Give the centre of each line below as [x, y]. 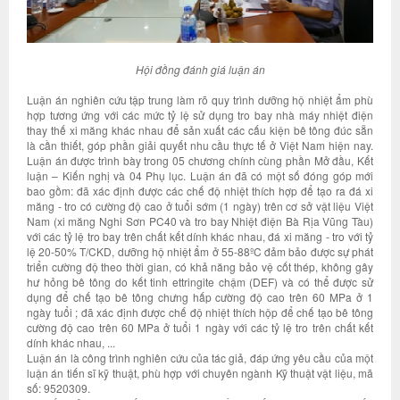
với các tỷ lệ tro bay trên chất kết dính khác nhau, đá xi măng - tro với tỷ [200, 236]
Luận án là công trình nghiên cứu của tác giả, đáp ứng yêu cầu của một [200, 358]
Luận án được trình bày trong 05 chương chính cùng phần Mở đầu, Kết [200, 160]
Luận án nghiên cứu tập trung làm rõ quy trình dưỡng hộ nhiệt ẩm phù [200, 100]
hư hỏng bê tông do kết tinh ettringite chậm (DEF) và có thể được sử [200, 282]
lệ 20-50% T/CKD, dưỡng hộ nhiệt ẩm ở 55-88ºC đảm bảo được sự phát [200, 251]
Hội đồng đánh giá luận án [200, 69]
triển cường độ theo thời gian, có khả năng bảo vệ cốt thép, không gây [200, 267]
